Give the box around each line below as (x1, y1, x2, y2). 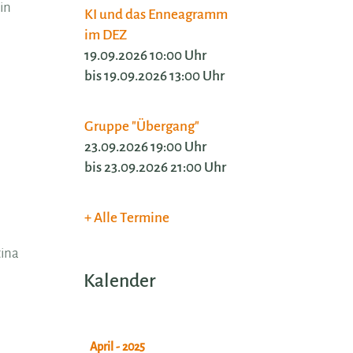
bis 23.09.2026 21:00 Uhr (84, 160, 226, 176)
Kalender (84, 271, 157, 292)
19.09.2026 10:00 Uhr (84, 48, 206, 64)
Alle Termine (93, 210, 169, 226)
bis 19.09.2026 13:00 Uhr (84, 69, 225, 84)
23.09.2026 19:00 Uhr (84, 139, 206, 155)
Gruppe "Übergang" (84, 119, 199, 135)
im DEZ (84, 28, 127, 43)
